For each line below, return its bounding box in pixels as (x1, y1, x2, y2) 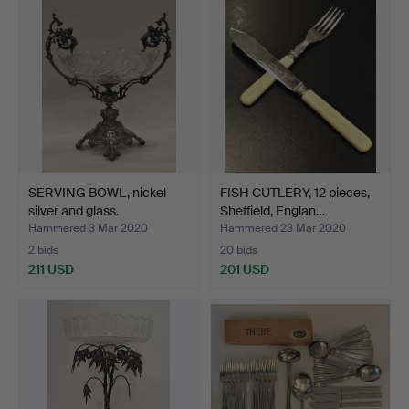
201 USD (220, 260, 269, 278)
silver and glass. (28, 202, 119, 219)
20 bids (220, 242, 257, 257)
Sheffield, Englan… (220, 202, 325, 219)
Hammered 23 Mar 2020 (220, 220, 346, 236)
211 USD (28, 260, 74, 278)
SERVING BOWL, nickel (28, 184, 166, 201)
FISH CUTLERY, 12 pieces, (220, 184, 370, 201)
